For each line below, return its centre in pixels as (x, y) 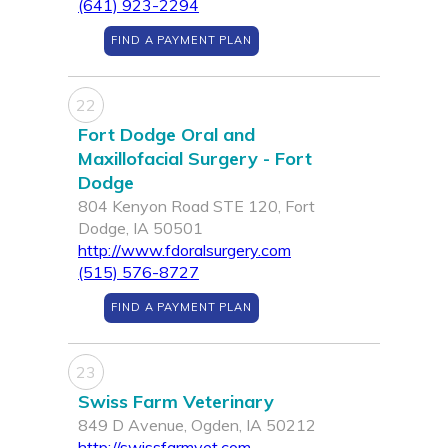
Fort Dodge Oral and (166, 135)
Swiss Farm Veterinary (176, 402)
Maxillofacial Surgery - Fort (195, 159)
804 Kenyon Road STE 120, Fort (196, 206)
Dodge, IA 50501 (140, 228)
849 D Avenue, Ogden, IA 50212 (197, 425)
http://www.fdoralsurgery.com (184, 250)
